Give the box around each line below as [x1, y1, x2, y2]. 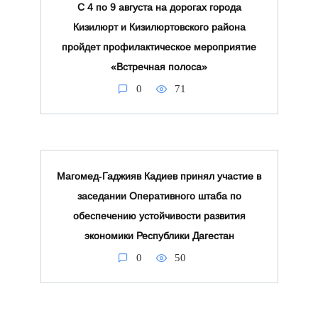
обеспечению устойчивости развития [72, 210, 246, 222]
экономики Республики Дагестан [84, 230, 234, 242]
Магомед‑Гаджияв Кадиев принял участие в [57, 170, 261, 182]
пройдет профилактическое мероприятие [62, 40, 256, 53]
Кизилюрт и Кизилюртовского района [72, 21, 246, 33]
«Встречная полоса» [111, 60, 207, 72]
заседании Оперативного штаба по [77, 190, 241, 202]
